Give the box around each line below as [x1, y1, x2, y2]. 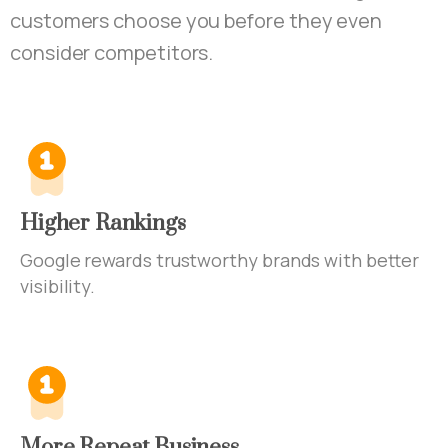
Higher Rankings [20, 210, 186, 238]
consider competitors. [10, 39, 214, 67]
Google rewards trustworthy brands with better [20, 248, 419, 273]
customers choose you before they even [10, 7, 383, 35]
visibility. [20, 274, 96, 299]
